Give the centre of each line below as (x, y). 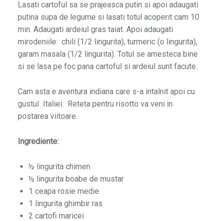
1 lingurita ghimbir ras (65, 203)
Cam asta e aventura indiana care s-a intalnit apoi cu (106, 91)
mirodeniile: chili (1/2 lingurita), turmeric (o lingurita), (107, 41)
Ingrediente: (38, 141)
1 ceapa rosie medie (64, 191)
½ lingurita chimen (59, 166)
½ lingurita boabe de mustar (76, 179)
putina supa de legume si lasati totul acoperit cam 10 (108, 17)
